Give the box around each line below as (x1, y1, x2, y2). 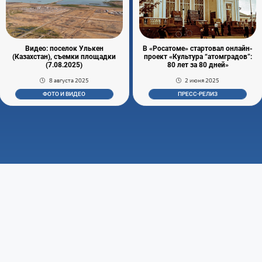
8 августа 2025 (49, 76, 89, 84)
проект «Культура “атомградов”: (143, 52, 252, 61)
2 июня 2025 (185, 76, 220, 84)
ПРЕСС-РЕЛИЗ (178, 91, 218, 98)
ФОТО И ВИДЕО (43, 91, 86, 98)
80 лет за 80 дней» (167, 60, 229, 69)
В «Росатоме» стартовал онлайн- (143, 44, 253, 53)
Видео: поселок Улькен (25, 44, 104, 53)
